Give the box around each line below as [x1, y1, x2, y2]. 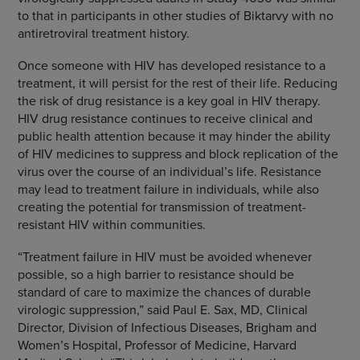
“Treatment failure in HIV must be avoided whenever [17, 247, 312, 265]
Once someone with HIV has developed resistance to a [17, 56, 325, 74]
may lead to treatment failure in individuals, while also [17, 180, 319, 198]
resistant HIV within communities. [17, 215, 206, 233]
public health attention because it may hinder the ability [17, 127, 330, 145]
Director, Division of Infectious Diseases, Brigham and [17, 318, 317, 336]
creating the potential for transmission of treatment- [17, 198, 306, 215]
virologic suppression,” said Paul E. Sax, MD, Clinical [17, 301, 308, 318]
